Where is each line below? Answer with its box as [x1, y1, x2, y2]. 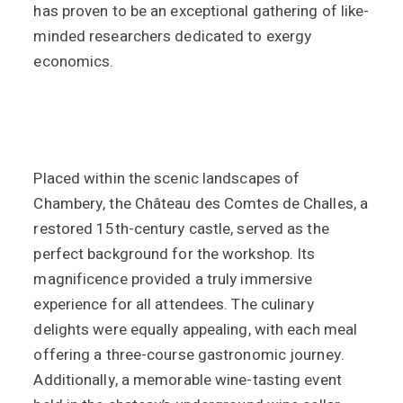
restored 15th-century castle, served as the [33, 218, 329, 240]
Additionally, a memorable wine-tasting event [33, 369, 342, 391]
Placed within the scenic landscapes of [33, 167, 300, 190]
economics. [33, 50, 114, 73]
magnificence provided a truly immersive [33, 268, 313, 291]
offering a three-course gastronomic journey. [33, 344, 345, 366]
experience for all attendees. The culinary [33, 293, 314, 316]
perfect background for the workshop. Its [33, 243, 316, 265]
